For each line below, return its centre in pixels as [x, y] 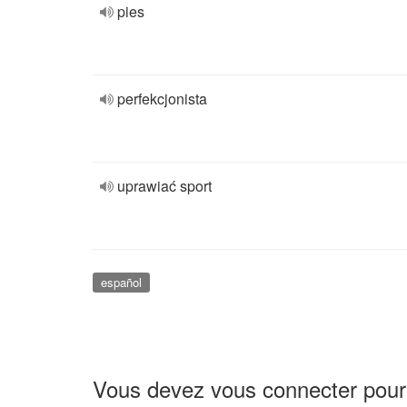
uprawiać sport [164, 186]
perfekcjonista [162, 99]
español [121, 282]
